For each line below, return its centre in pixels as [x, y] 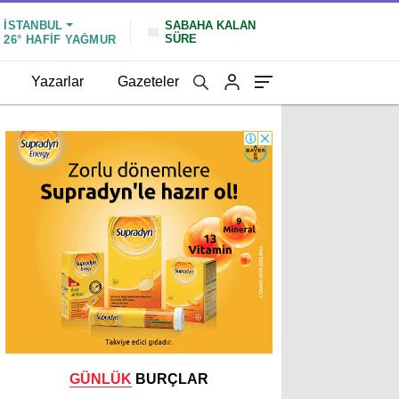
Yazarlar [57, 81]
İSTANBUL [33, 25]
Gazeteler [148, 81]
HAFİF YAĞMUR [71, 39]
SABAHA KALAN [210, 25]
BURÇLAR [170, 379]
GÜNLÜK [101, 379]
